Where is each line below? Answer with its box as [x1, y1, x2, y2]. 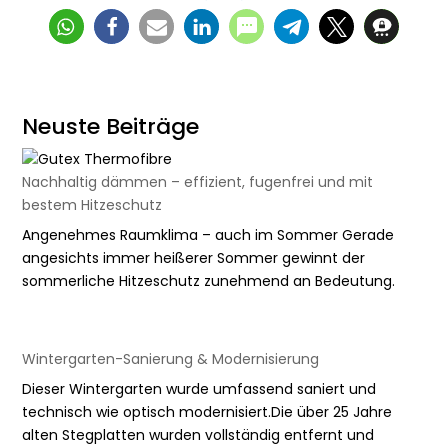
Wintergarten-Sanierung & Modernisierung [22, 348, 320, 369]
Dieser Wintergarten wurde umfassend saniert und [22, 378, 377, 399]
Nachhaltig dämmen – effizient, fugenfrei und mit [22, 172, 374, 193]
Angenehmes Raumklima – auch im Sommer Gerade [22, 225, 395, 246]
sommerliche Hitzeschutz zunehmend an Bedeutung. [22, 271, 396, 292]
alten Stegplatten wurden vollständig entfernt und [22, 424, 375, 445]
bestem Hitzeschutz [22, 195, 163, 216]
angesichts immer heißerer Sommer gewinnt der [22, 248, 366, 269]
